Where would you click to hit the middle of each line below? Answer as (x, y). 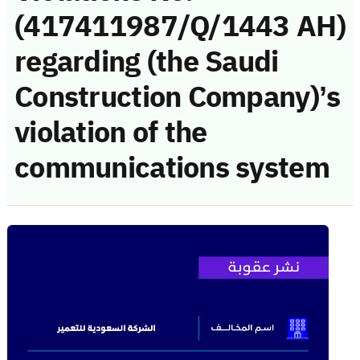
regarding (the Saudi (147, 61)
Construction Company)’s (178, 97)
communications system (172, 168)
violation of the (111, 132)
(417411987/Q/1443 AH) (180, 26)
